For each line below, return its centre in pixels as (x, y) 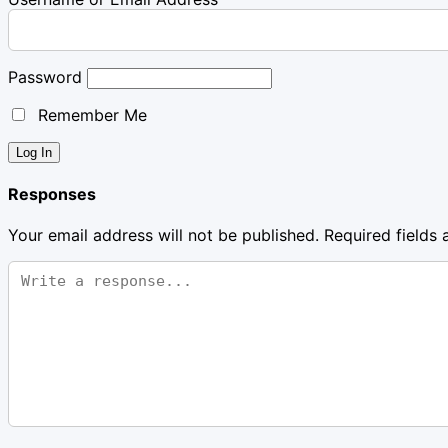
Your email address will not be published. (163, 235)
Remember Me (90, 114)
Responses (52, 194)
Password (45, 76)
